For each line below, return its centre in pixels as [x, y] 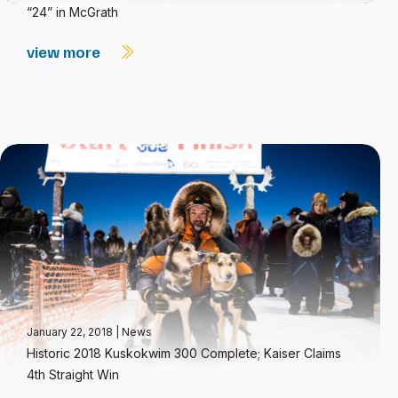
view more [65, 52]
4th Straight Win [73, 374]
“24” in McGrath [72, 12]
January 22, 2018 [71, 332]
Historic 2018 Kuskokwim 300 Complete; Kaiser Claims [184, 353]
